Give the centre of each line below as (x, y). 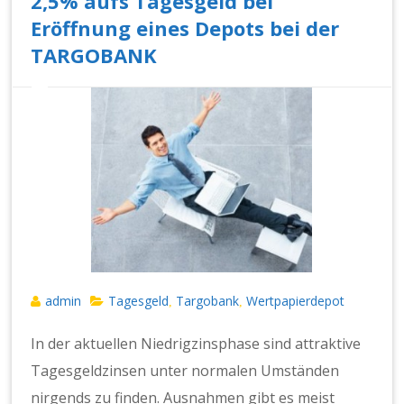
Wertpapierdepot (296, 300)
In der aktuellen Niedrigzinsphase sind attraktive (196, 343)
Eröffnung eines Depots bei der (185, 28)
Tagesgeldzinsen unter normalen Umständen (185, 370)
